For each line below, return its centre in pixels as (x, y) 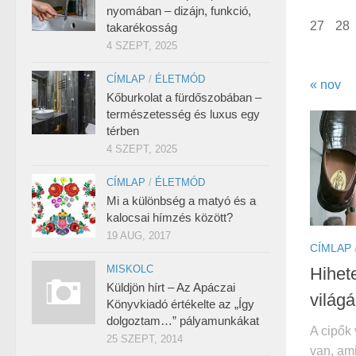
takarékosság (142, 27)
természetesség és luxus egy (183, 114)
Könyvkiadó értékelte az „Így (180, 304)
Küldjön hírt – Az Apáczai (171, 287)
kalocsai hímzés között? (170, 217)
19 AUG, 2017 (139, 236)
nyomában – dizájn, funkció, (179, 11)
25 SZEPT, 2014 (145, 339)
